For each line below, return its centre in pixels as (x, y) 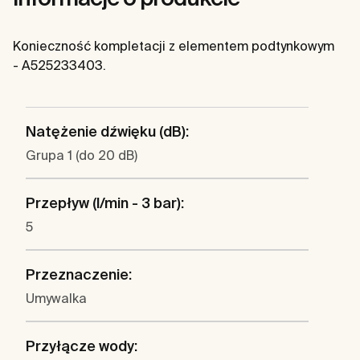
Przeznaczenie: (79, 275)
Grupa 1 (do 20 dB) (82, 155)
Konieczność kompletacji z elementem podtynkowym (174, 46)
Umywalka (56, 299)
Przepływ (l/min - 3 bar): (105, 203)
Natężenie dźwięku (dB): (107, 132)
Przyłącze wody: (82, 346)
